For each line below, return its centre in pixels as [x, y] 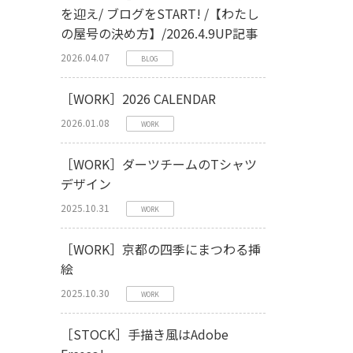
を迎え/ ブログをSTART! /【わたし [160, 13]
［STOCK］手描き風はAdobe [145, 334]
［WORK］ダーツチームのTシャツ [159, 164]
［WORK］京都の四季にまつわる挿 [161, 249]
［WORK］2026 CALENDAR [138, 98]
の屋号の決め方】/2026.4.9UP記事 [159, 33]
